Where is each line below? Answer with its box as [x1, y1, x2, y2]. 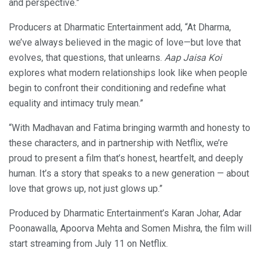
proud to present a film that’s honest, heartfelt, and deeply [9, 153, 243, 164]
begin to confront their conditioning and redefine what [9, 82, 226, 94]
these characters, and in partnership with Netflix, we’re [9, 137, 228, 149]
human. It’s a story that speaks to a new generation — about [9, 168, 249, 180]
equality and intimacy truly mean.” [9, 98, 143, 109]
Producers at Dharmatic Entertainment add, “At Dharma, [9, 22, 231, 33]
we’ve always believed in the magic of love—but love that [9, 37, 241, 49]
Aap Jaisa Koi [164, 52, 222, 64]
